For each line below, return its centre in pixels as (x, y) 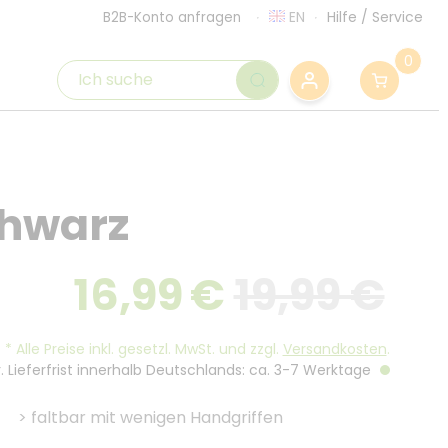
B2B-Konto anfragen (172, 17)
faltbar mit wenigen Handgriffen (157, 417)
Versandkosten (334, 349)
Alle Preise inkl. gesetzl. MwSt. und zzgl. (147, 349)
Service (397, 17)
